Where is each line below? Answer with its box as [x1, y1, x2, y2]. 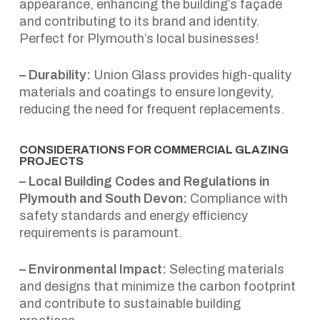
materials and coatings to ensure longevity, [19, 85, 274, 99]
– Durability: [19, 68, 91, 82]
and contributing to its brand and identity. [19, 14, 259, 29]
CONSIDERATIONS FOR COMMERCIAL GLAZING [19, 144, 289, 156]
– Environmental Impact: [19, 262, 166, 276]
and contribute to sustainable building [19, 296, 241, 311]
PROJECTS [19, 155, 84, 167]
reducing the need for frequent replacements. [19, 102, 284, 116]
